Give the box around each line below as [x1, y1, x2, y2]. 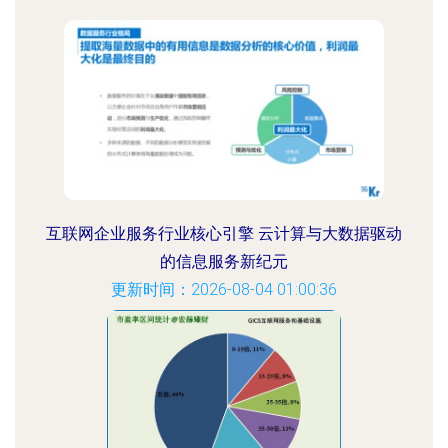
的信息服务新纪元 [160, 252, 288, 271]
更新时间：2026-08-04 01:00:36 [111, 280, 337, 299]
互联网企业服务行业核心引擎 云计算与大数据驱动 [46, 224, 402, 243]
